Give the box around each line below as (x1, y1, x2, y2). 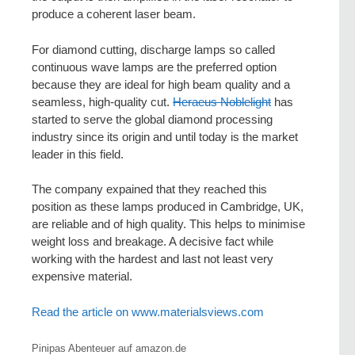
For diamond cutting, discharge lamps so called (32, 42, 275, 56)
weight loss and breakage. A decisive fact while (32, 235, 273, 249)
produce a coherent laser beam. (32, 7, 196, 21)
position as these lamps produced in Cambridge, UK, (32, 200, 303, 214)
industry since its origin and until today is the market (32, 129, 298, 143)
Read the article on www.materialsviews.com (32, 304, 264, 319)
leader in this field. (32, 147, 124, 161)
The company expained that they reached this (32, 182, 267, 197)
